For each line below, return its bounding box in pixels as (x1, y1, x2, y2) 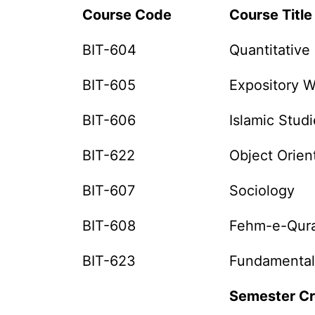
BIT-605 (82, 77, 136, 94)
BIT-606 (82, 112, 136, 129)
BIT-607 (82, 182, 136, 199)
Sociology (229, 182, 295, 199)
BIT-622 (82, 147, 136, 164)
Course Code (82, 6, 172, 23)
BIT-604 (82, 41, 137, 58)
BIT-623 (82, 252, 136, 269)
